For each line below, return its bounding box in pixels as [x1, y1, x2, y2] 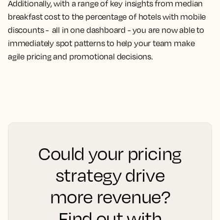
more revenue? [50, 186, 170, 207]
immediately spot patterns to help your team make [8, 38, 195, 48]
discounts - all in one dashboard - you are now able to [8, 25, 205, 35]
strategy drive [55, 164, 165, 186]
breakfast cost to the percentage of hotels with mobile [8, 12, 206, 22]
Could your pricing [38, 142, 182, 164]
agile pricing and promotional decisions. [8, 52, 153, 61]
